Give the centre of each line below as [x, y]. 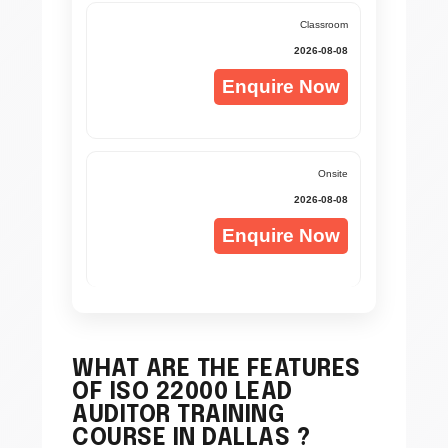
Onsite [333, 173]
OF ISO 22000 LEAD [182, 392]
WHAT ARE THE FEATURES [216, 369]
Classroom [324, 24]
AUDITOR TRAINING [178, 415]
